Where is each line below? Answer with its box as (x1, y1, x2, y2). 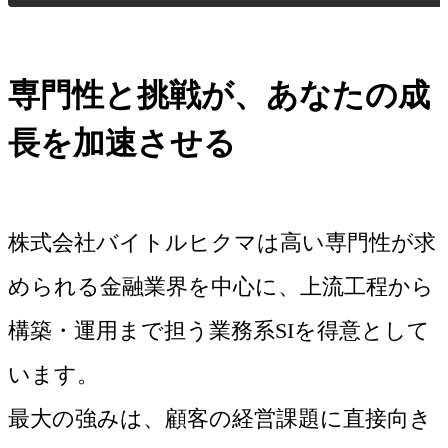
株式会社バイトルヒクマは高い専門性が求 (8, 230, 436, 256)
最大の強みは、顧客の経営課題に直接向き (8, 406, 432, 432)
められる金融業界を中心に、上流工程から (8, 274, 434, 300)
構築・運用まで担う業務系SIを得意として (8, 318, 430, 344)
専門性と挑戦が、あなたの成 (8, 77, 430, 114)
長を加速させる (8, 125, 236, 162)
